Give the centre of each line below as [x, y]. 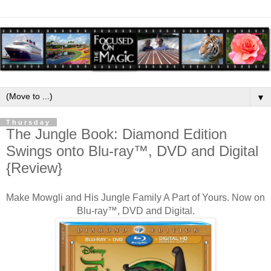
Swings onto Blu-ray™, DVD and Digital [132, 151]
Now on [248, 197]
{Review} [34, 168]
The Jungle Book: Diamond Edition [116, 134]
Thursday [28, 122]
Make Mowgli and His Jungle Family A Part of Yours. [119, 197]
